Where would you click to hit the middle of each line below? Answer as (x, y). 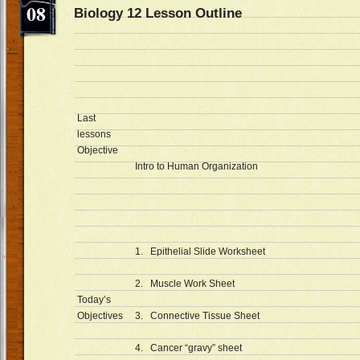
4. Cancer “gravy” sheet (188, 348)
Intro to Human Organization (196, 166)
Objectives (100, 316)
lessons (94, 134)
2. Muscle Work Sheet (185, 284)
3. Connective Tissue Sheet (197, 316)
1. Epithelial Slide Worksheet (200, 252)
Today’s (94, 300)
